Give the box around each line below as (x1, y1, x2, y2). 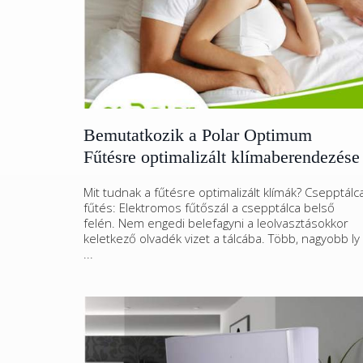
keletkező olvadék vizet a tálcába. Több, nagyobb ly (83, 230, 360, 246)
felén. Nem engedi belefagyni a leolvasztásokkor (83, 215, 348, 231)
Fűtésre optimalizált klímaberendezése (83, 147, 360, 167)
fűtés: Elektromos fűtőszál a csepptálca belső (83, 199, 335, 216)
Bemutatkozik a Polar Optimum (83, 125, 312, 145)
